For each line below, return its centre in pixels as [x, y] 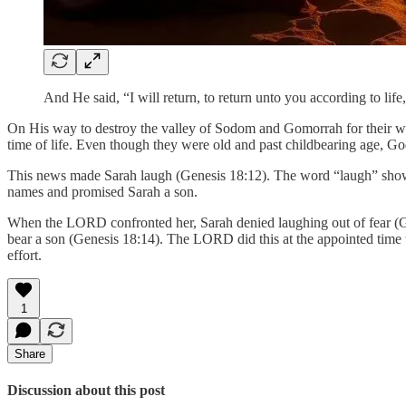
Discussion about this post [86, 390]
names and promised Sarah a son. [102, 191]
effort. [24, 255]
